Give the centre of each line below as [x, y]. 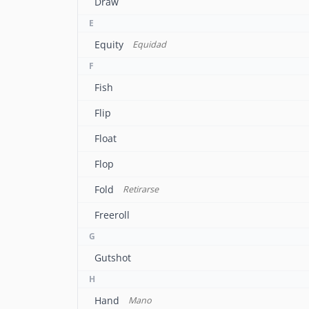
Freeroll [112, 215]
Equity [109, 44]
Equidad [149, 44]
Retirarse [140, 189]
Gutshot [113, 258]
